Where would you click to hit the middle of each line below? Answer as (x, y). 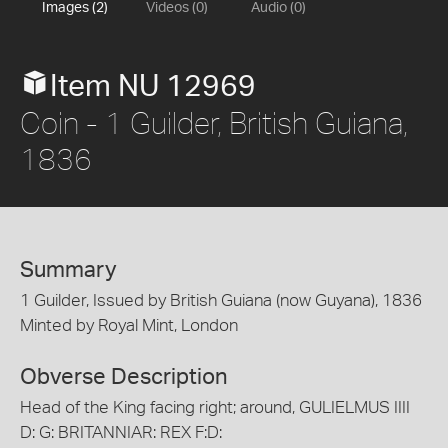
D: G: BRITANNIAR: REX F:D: (121, 432)
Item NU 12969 (153, 87)
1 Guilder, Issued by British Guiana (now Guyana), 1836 (221, 300)
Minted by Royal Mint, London (129, 325)
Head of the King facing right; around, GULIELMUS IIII (215, 407)
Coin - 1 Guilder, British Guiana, (214, 122)
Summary (68, 270)
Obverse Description (124, 376)
